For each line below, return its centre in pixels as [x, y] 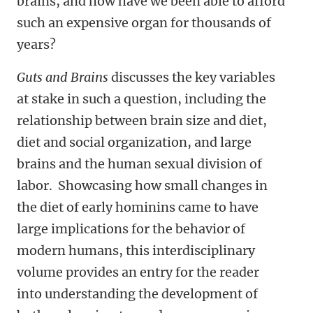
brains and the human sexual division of [139, 164]
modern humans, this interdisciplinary [136, 250]
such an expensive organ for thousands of [144, 23]
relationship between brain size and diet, [142, 121]
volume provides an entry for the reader [138, 272]
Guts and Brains [63, 77]
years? [38, 44]
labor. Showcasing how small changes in [142, 185]
